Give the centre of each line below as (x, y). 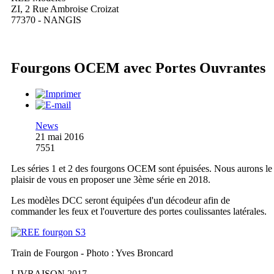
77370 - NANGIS (46, 20)
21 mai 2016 (60, 136)
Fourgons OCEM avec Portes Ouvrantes (138, 68)
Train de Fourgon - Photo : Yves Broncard (92, 253)
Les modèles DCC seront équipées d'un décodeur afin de (120, 200)
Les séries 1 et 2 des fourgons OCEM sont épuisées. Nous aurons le (142, 168)
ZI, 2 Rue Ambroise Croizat (65, 9)
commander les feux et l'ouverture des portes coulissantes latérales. (139, 211)
